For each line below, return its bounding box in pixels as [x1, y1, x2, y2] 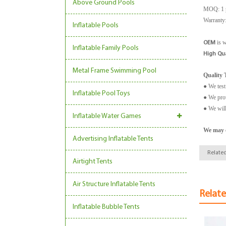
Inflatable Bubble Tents [73, 203, 140, 211]
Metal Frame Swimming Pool [73, 67, 156, 75]
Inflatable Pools [73, 22, 119, 29]
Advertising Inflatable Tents [73, 135, 153, 143]
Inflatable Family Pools [73, 44, 139, 52]
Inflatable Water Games [73, 112, 141, 120]
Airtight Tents [73, 158, 112, 165]
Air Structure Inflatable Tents [73, 181, 155, 188]
